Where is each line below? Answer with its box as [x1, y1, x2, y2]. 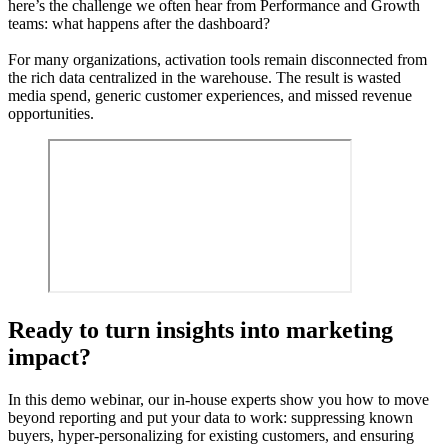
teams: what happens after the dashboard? [8, 15, 270, 33]
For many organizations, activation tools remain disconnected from [8, 51, 427, 69]
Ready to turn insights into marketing [8, 317, 393, 344]
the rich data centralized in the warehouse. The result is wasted [8, 69, 401, 87]
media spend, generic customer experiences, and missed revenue [8, 87, 412, 105]
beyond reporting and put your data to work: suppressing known [8, 409, 413, 427]
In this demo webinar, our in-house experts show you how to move [8, 391, 429, 409]
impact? [8, 344, 91, 371]
